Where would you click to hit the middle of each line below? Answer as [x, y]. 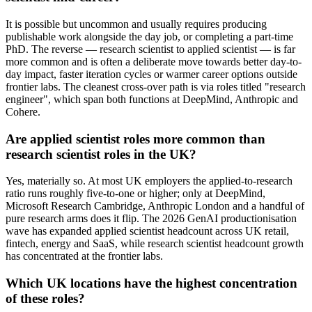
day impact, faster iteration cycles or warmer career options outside [151, 74]
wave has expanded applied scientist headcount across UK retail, [147, 231]
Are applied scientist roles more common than [135, 139]
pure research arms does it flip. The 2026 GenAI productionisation [151, 219]
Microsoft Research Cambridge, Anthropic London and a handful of [155, 206]
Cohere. [23, 111]
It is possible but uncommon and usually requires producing [136, 24]
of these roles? [45, 298]
